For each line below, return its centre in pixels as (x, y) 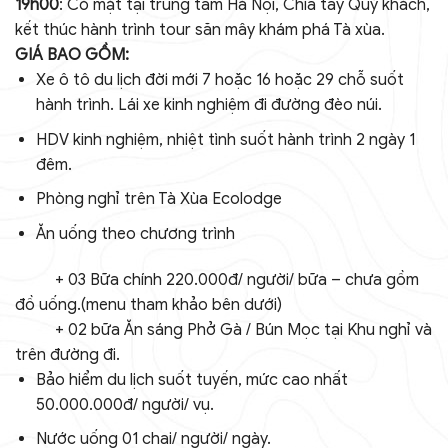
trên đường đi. (67, 354)
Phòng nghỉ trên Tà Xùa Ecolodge (158, 199)
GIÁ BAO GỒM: (72, 55)
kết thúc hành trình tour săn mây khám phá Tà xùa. (200, 30)
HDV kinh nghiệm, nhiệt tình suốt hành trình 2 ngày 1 (225, 139)
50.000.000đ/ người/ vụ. (124, 404)
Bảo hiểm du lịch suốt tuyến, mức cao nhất (191, 379)
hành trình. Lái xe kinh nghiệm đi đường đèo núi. (208, 105)
